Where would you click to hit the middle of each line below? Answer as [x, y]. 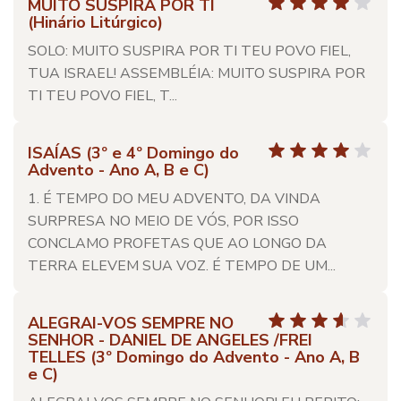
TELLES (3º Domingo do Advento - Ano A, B [194, 357]
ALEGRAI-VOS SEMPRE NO [131, 323]
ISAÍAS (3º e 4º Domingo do [133, 153]
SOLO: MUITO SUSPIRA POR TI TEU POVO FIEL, [189, 51]
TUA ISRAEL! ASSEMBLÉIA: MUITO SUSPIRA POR [196, 73]
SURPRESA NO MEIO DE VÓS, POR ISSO [163, 221]
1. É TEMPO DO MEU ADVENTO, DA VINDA [174, 199]
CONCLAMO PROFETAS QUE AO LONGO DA [177, 243]
